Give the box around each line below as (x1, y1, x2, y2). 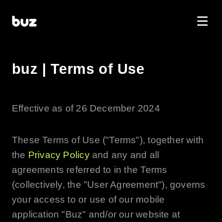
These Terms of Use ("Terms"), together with (11, 134, 204, 145)
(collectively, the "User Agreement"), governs (11, 179, 206, 190)
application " (11, 209, 65, 220)
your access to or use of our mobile (11, 194, 165, 205)
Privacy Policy (28, 149, 90, 160)
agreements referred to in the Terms (11, 164, 167, 175)
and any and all (89, 149, 160, 160)
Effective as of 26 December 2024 (11, 103, 160, 113)
